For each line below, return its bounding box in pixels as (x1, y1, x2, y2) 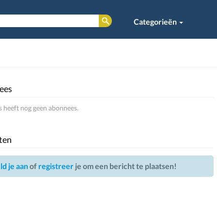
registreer (38, 161, 74, 170)
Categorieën (134, 17, 178, 26)
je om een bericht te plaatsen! (73, 161, 177, 170)
